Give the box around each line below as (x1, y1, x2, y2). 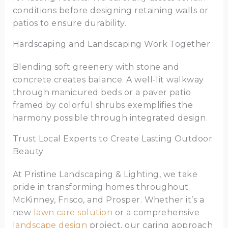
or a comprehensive (112, 208, 200, 218)
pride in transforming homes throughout (12, 182, 189, 192)
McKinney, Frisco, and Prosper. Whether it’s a (12, 195, 205, 205)
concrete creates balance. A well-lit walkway (12, 75, 204, 85)
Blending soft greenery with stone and (12, 62, 180, 72)
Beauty (12, 147, 44, 157)
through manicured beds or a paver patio (12, 88, 191, 98)
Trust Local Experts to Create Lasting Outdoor (12, 134, 213, 144)
